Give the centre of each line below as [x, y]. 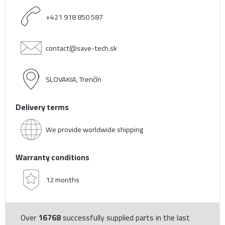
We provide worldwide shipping [94, 130]
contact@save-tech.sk [81, 48]
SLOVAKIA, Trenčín [74, 79]
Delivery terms [42, 107]
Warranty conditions [52, 157]
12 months [63, 180]
